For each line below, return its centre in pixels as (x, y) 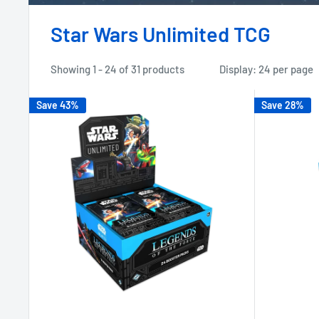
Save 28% (282, 105)
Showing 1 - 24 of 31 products (117, 69)
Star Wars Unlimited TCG (161, 34)
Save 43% (58, 105)
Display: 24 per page (266, 69)
